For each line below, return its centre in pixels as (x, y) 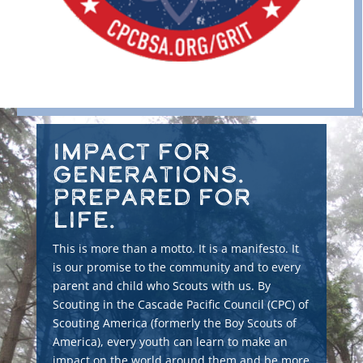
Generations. (148, 174)
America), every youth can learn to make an (170, 342)
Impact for (131, 152)
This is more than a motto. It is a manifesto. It (175, 249)
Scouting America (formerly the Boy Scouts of (174, 323)
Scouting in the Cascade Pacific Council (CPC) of (180, 305)
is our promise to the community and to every (176, 267)
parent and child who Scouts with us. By (161, 286)
